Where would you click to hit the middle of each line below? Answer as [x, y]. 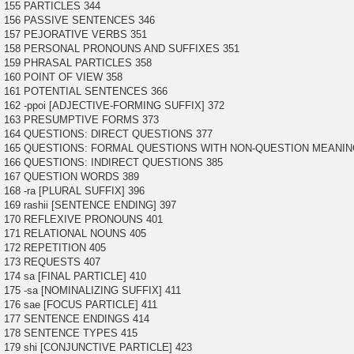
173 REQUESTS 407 [52, 262]
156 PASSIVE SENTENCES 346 [79, 21]
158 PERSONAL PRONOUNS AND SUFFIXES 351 [122, 49]
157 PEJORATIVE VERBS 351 [75, 35]
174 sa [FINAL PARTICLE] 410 [75, 277]
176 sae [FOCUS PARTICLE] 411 [81, 305]
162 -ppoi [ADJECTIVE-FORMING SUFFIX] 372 [114, 106]
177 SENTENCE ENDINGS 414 [77, 319]
